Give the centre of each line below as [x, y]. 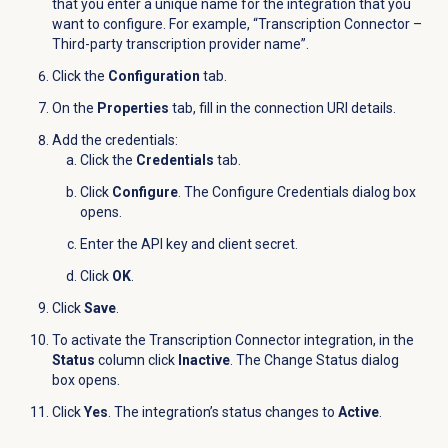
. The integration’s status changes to [222, 412]
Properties [132, 108]
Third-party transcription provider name [176, 44]
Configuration [153, 76]
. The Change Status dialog [314, 360]
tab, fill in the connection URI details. [282, 108]
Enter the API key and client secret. [188, 244]
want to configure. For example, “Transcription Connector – [236, 24]
